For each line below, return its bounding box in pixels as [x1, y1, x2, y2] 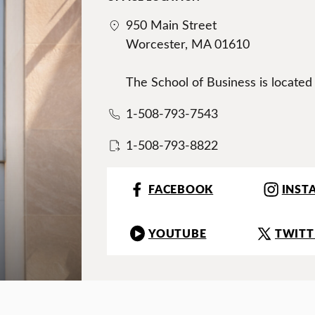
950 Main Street [126, 16, 217, 34]
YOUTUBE [148, 225, 207, 241]
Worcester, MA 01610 [126, 35, 250, 53]
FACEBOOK [148, 181, 214, 198]
